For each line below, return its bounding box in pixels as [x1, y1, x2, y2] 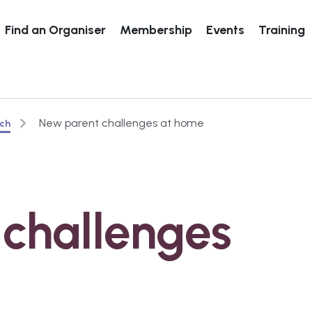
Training [258, 22, 305, 38]
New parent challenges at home [39, 116, 204, 130]
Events [205, 22, 244, 38]
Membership [119, 22, 192, 38]
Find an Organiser [4, 22, 106, 38]
